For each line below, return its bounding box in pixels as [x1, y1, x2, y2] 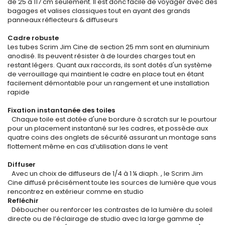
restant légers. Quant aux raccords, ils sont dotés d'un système [8, 60, 212, 70]
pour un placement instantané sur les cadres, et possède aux [8, 124, 208, 133]
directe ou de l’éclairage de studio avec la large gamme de [8, 214, 204, 223]
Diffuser [8, 160, 36, 169]
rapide [8, 87, 30, 97]
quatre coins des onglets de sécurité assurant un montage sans [8, 133, 216, 142]
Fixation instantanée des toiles [8, 105, 115, 115]
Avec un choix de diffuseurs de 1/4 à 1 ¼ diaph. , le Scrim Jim [8, 169, 203, 178]
